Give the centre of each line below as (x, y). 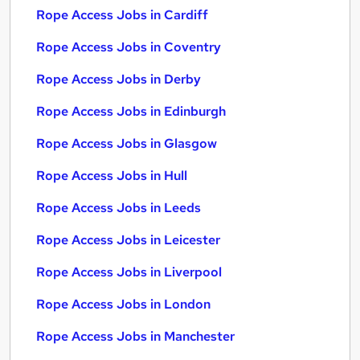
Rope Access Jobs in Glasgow (127, 143)
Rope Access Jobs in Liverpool (129, 272)
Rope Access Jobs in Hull (112, 176)
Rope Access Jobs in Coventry (129, 47)
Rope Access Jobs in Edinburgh (131, 111)
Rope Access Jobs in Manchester (135, 336)
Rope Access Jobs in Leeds (119, 208)
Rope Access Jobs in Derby (119, 79)
